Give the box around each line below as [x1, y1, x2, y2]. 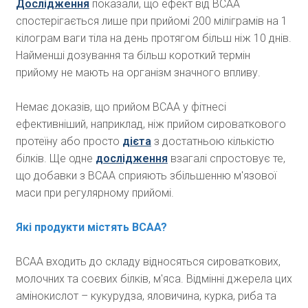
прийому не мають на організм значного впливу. [15, 66, 261, 80]
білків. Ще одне [15, 152, 96, 166]
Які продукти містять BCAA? [15, 221, 167, 234]
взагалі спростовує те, [167, 152, 285, 166]
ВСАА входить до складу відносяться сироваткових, [15, 255, 280, 269]
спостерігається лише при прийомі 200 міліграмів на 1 [15, 14, 287, 28]
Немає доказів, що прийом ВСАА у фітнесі [15, 100, 226, 114]
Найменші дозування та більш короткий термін [15, 49, 250, 63]
